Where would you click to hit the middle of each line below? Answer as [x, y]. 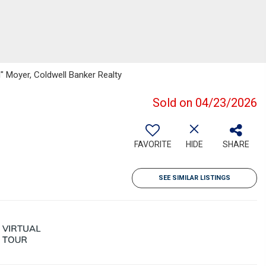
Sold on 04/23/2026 [205, 103]
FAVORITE [153, 144]
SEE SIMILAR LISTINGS [194, 178]
